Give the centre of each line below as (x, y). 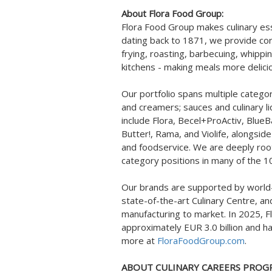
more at (139, 240)
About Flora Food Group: (172, 13)
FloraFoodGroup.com (201, 240)
